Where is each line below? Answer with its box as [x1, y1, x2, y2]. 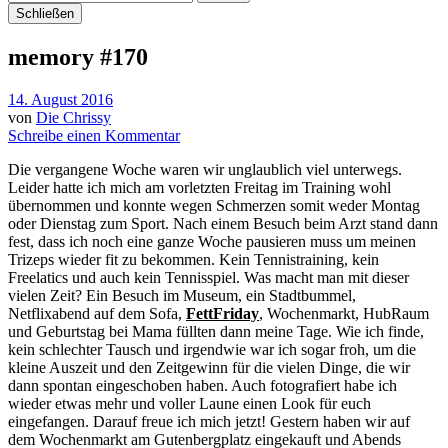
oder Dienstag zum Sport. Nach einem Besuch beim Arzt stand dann [8, 214, 438, 232]
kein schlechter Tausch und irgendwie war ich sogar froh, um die [8, 340, 416, 358]
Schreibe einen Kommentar [8, 126, 180, 144]
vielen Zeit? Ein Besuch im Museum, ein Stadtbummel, [8, 286, 356, 304]
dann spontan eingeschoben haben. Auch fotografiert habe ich [8, 376, 397, 394]
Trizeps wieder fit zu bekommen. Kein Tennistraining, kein [8, 250, 379, 268]
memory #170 [8, 43, 148, 70]
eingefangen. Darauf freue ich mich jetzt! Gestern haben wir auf [8, 412, 410, 430]
